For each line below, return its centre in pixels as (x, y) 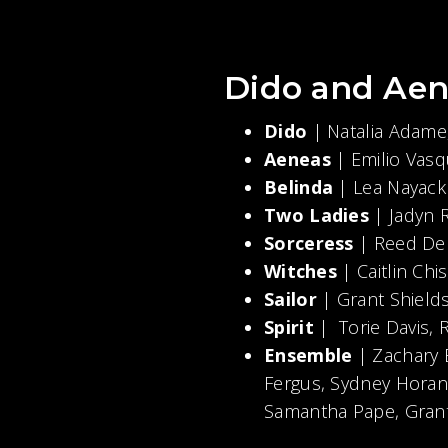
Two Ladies (319, 215)
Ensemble (311, 355)
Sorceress (311, 243)
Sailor (290, 299)
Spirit (292, 327)
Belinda (299, 187)
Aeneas (300, 159)
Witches (303, 271)
